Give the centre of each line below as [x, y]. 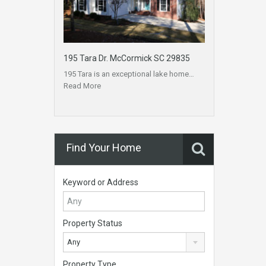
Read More [82, 86]
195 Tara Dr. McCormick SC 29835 [127, 58]
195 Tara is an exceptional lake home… [129, 74]
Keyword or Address [101, 183]
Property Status [93, 224]
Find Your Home [104, 148]
